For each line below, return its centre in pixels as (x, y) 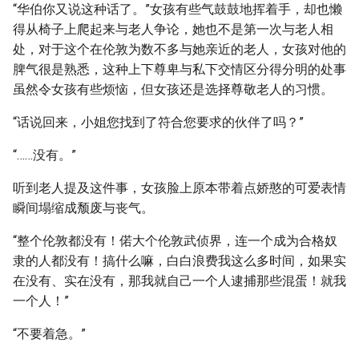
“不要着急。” (49, 334)
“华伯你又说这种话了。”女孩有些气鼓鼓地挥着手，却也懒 (177, 9)
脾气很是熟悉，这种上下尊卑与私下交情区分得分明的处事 (179, 69)
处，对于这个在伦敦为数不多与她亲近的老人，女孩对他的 (179, 49)
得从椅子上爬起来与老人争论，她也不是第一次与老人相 (173, 29)
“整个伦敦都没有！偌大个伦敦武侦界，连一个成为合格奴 (175, 241)
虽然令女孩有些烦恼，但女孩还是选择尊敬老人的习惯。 (173, 89)
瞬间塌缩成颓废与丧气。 (83, 208)
